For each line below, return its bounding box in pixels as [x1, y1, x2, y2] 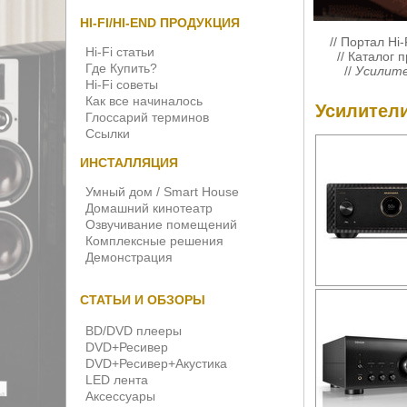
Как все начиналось [85, 94, 203, 108]
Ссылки [85, 126, 130, 141]
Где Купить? [85, 61, 157, 75]
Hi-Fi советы [85, 77, 158, 92]
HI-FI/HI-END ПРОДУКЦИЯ [80, 15, 240, 30]
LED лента [85, 372, 148, 387]
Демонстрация [85, 250, 173, 264]
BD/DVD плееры [85, 323, 182, 338]
